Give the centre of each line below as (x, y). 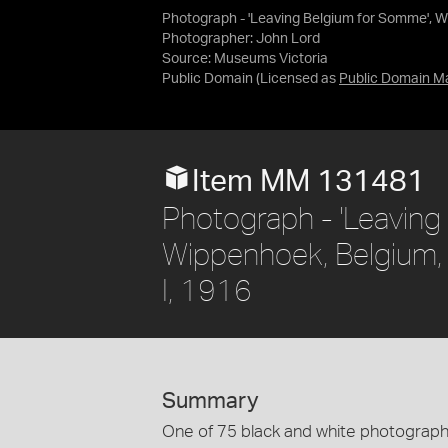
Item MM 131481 (308, 182)
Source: (188, 59)
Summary (210, 401)
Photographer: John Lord (241, 39)
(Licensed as (297, 79)
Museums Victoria (271, 59)
